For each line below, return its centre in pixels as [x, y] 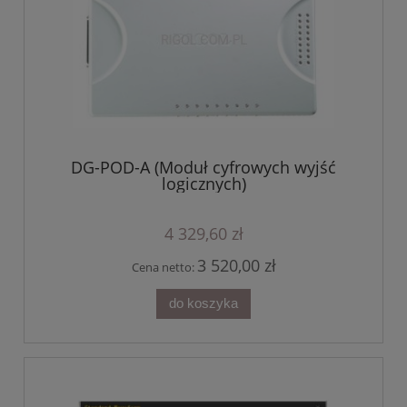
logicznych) [203, 183]
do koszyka [203, 303]
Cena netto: [164, 267]
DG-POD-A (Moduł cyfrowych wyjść [203, 167]
